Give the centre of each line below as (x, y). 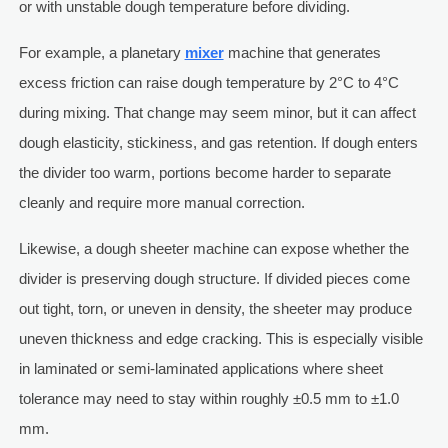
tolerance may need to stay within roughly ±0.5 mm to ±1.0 (208, 399)
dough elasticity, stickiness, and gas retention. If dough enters (218, 143)
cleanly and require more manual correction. (161, 203)
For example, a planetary (101, 53)
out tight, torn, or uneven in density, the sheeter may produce (215, 309)
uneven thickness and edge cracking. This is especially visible (220, 339)
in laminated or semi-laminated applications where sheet (200, 369)
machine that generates (302, 53)
